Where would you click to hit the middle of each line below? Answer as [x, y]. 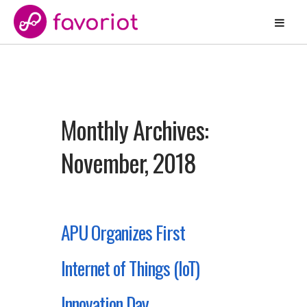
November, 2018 [128, 162]
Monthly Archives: [135, 129]
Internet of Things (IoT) [130, 268]
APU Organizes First [123, 232]
